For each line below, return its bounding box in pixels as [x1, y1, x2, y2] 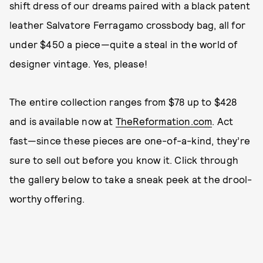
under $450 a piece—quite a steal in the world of [9, 38, 238, 50]
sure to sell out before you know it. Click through [9, 154, 239, 166]
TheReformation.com [115, 115, 213, 127]
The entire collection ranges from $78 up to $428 [9, 96, 237, 107]
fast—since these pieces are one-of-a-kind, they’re [9, 134, 251, 146]
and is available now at [9, 115, 116, 127]
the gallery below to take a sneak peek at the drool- [9, 173, 252, 185]
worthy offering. [9, 193, 85, 204]
